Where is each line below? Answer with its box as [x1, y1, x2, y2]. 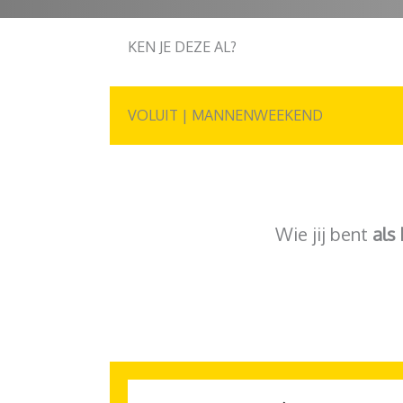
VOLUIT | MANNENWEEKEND [128, 106, 323, 125]
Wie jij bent [275, 221, 372, 246]
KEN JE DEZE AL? [128, 38, 237, 56]
